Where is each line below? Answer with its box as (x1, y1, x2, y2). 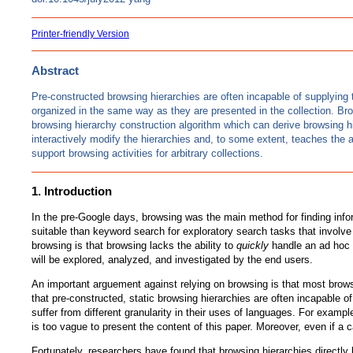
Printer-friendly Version (32, 28, 129, 40)
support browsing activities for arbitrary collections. (32, 147, 263, 159)
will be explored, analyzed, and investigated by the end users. (32, 254, 313, 266)
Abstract (32, 63, 79, 77)
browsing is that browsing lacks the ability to (32, 240, 236, 252)
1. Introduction (32, 184, 112, 199)
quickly (236, 240, 269, 252)
